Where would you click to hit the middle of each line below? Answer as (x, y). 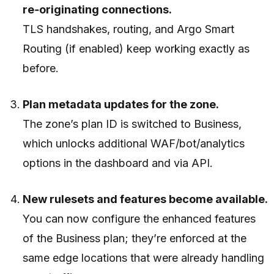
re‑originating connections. (98, 9)
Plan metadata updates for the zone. (121, 104)
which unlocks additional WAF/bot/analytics (134, 143)
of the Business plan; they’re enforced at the (135, 238)
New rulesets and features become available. (146, 199)
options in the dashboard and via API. (118, 163)
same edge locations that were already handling (144, 257)
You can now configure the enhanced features (139, 218)
